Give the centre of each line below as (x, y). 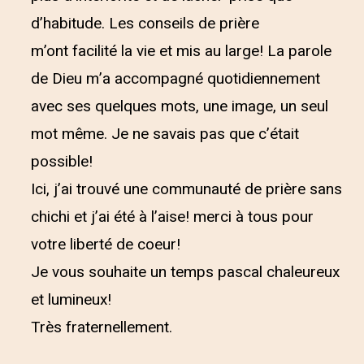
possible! (62, 162)
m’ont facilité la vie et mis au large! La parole (181, 51)
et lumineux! (71, 300)
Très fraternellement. (102, 327)
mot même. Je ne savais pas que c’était (165, 134)
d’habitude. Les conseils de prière (145, 24)
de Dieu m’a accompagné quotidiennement (175, 79)
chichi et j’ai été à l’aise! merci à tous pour (172, 217)
